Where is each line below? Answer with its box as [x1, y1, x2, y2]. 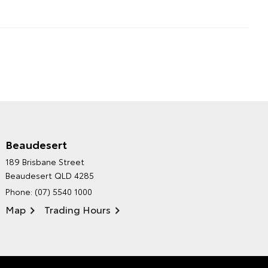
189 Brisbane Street [5, 156, 85, 168]
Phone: [5, 185, 35, 198]
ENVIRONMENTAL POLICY [22, 160, 145, 172]
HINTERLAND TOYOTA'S [22, 150, 104, 160]
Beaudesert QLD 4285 [5, 169, 95, 182]
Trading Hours [44, 202, 111, 217]
